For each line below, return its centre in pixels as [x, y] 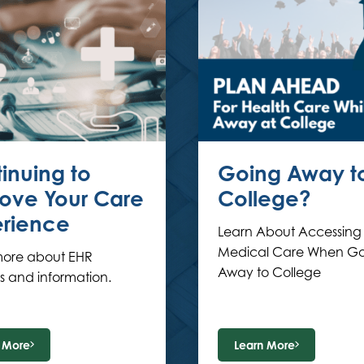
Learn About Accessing [290, 231]
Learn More [264, 344]
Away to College [269, 272]
